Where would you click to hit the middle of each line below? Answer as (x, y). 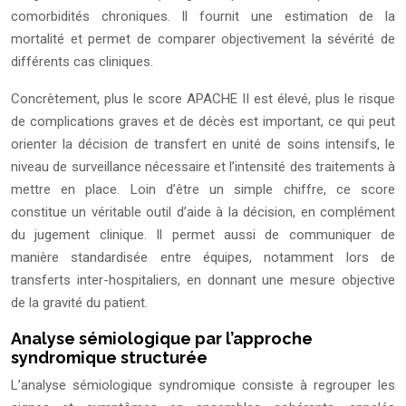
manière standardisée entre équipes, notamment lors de (203, 258)
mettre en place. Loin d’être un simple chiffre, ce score (203, 190)
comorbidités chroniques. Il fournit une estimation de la (203, 17)
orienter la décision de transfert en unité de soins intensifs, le (203, 145)
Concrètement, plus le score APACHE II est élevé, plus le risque (203, 99)
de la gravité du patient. (79, 303)
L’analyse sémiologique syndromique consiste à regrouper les (203, 386)
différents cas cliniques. (82, 62)
